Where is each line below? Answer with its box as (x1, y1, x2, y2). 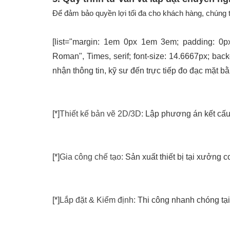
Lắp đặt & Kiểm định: (60, 196, 136, 205)
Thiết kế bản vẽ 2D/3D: (60, 109, 143, 119)
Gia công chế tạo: (60, 152, 123, 162)
